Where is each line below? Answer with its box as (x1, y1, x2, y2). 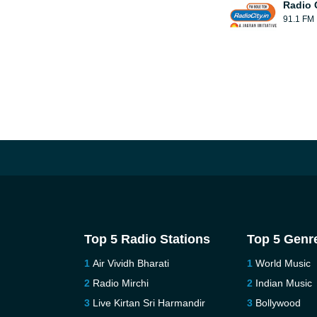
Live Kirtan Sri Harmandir (92, 296, 205, 309)
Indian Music (255, 277, 313, 289)
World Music (255, 257, 311, 269)
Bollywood (255, 296, 301, 309)
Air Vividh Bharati (92, 257, 169, 269)
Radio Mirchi (92, 277, 149, 289)
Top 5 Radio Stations (83, 231, 210, 246)
